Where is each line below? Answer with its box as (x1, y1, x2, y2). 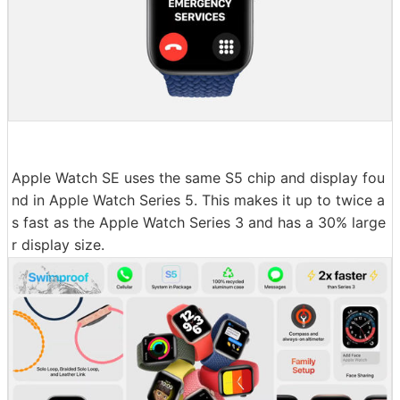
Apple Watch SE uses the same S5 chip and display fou (12, 168, 385, 187)
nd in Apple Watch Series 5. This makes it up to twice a (12, 190, 385, 209)
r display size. (12, 235, 104, 254)
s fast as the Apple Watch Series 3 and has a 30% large (12, 212, 386, 231)
